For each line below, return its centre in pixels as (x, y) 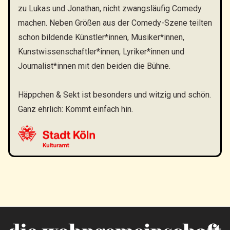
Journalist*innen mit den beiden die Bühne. (95, 66)
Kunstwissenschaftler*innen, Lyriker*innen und (101, 52)
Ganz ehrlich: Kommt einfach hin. (75, 109)
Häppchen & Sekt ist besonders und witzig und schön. (114, 95)
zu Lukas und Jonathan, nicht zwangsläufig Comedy (110, 8)
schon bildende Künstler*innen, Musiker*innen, (101, 37)
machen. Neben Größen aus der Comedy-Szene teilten (115, 23)
